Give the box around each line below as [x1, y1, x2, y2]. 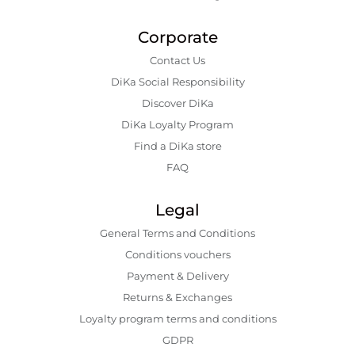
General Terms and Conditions [100, 227, 255, 240]
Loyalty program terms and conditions [78, 312, 277, 326]
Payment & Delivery [126, 269, 229, 283]
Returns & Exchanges [123, 291, 232, 304]
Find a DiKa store [133, 139, 222, 153]
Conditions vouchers [124, 248, 231, 261]
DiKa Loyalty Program [121, 118, 234, 132]
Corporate [137, 28, 218, 48]
